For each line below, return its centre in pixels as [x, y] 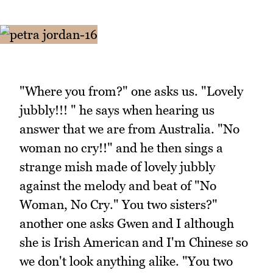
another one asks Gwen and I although [127, 224]
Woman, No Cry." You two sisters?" [119, 205]
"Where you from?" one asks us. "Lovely [131, 91]
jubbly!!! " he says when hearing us [117, 110]
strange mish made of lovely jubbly [117, 167]
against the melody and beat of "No [118, 186]
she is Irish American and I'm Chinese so [134, 243]
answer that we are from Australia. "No [129, 129]
